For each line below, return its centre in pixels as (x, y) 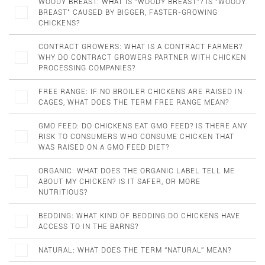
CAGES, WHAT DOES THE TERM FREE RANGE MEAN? (134, 102)
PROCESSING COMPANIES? (87, 68)
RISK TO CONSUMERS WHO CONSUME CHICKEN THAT (136, 137)
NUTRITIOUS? (63, 192)
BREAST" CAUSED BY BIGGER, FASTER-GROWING (128, 12)
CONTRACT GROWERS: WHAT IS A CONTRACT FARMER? (140, 47)
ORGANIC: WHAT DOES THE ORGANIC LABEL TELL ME (137, 171)
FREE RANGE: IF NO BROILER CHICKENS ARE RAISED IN (140, 92)
